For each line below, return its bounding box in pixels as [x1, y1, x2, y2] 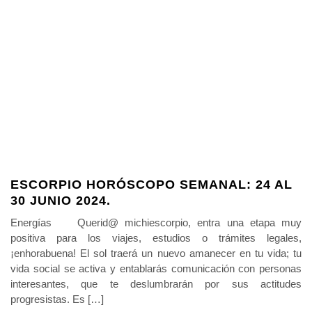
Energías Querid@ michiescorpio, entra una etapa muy [10, 216, 302, 228]
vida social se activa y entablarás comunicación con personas [10, 262, 302, 274]
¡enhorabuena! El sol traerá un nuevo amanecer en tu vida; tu [10, 247, 302, 259]
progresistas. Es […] [10, 292, 104, 305]
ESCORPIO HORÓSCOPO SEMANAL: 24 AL [10, 177, 292, 192]
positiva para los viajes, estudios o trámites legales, [10, 231, 302, 244]
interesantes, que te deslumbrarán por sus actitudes [10, 277, 302, 290]
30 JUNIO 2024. [10, 193, 111, 208]
